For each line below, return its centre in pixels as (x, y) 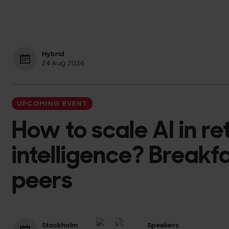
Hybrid (53, 54)
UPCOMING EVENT (52, 103)
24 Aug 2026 (63, 63)
